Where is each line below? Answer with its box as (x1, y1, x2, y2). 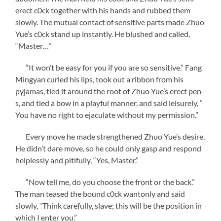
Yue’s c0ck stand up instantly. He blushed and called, (15, 29, 190, 38)
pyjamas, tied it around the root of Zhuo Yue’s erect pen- (15, 86, 205, 96)
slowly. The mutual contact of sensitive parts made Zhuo (15, 17, 205, 27)
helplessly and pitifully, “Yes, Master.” (15, 155, 139, 165)
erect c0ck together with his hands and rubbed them (15, 5, 191, 15)
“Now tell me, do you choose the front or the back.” (15, 177, 195, 186)
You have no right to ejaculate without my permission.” (15, 110, 199, 119)
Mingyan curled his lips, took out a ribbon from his (15, 74, 184, 84)
